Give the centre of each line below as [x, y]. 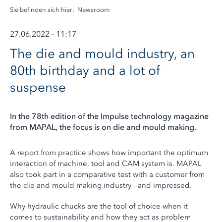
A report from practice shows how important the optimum [109, 153]
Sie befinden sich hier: [43, 10]
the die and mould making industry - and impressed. [101, 185]
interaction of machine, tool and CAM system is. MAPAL [106, 164]
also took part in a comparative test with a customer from [107, 174]
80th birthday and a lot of [85, 70]
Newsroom [93, 10]
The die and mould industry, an [102, 54]
